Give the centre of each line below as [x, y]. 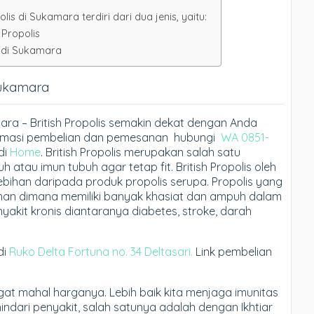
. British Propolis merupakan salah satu [141, 152]
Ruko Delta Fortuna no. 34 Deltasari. [102, 251]
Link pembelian [234, 251]
